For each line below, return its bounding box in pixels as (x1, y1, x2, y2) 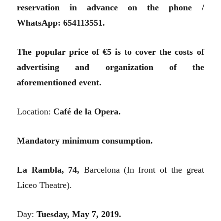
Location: (17, 106, 54, 116)
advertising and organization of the (17, 62, 204, 72)
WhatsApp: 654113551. (17, 17, 106, 28)
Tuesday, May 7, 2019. (37, 209, 122, 219)
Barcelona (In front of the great (79, 164, 204, 175)
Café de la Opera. (53, 106, 121, 116)
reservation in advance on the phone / (17, 2, 204, 12)
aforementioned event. (17, 77, 102, 87)
